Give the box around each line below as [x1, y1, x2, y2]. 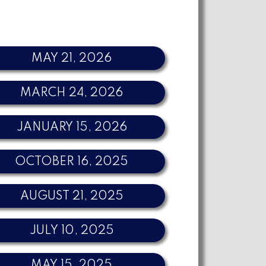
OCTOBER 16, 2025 [15, 156, 129, 168]
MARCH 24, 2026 [20, 87, 123, 99]
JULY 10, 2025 [29, 224, 114, 237]
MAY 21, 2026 [31, 52, 112, 65]
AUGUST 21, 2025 [20, 190, 123, 202]
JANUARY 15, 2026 [16, 121, 127, 134]
